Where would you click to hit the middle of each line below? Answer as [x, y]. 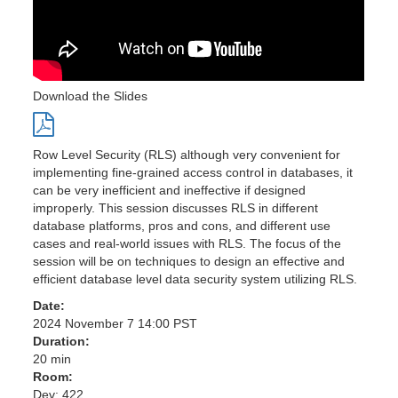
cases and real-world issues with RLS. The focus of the [187, 243]
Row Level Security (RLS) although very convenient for [187, 154]
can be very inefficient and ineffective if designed [170, 190]
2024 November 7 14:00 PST [115, 323]
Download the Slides [91, 96]
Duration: [62, 341]
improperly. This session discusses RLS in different [176, 207]
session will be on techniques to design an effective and [189, 261]
